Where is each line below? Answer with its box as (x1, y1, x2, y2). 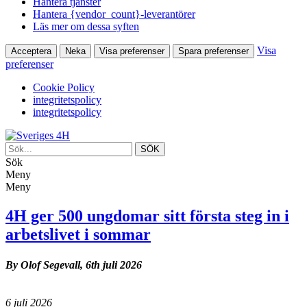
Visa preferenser (99, 46, 164, 57)
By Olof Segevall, (5, 258, 83, 271)
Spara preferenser (178, 46, 249, 57)
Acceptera (11, 46, 51, 57)
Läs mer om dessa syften (33, 21, 139, 33)
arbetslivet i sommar (5, 225, 151, 244)
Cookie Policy (33, 82, 95, 94)
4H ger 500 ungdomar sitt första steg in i (5, 207, 289, 225)
